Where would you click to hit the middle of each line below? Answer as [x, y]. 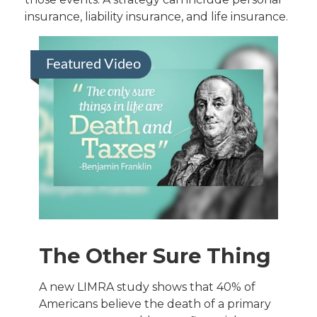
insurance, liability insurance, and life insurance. [156, 17]
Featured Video [93, 64]
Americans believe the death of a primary [155, 304]
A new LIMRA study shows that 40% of [147, 287]
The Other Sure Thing [155, 256]
